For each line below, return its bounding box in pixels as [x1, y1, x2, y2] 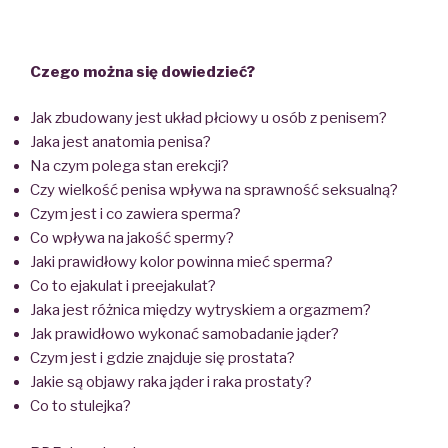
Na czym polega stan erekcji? [30, 157, 229, 176]
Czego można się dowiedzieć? [30, 62, 255, 81]
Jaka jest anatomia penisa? [30, 133, 211, 152]
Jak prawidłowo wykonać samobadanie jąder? [30, 325, 339, 344]
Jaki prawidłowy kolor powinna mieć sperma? [30, 253, 333, 272]
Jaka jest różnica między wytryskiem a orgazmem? [30, 301, 371, 320]
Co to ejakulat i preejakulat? [30, 277, 216, 296]
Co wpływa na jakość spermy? [30, 229, 234, 248]
